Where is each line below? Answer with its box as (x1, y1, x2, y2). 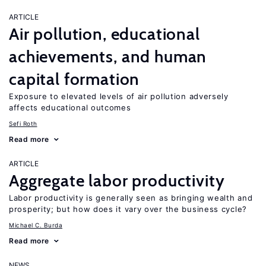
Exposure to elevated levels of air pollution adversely (9, 91, 229, 101)
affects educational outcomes (9, 103, 131, 112)
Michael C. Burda (9, 221, 62, 229)
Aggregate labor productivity (9, 170, 225, 191)
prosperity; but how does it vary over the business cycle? (9, 204, 247, 214)
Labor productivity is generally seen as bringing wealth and (9, 193, 253, 202)
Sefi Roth (9, 120, 37, 127)
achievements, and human (9, 46, 207, 66)
